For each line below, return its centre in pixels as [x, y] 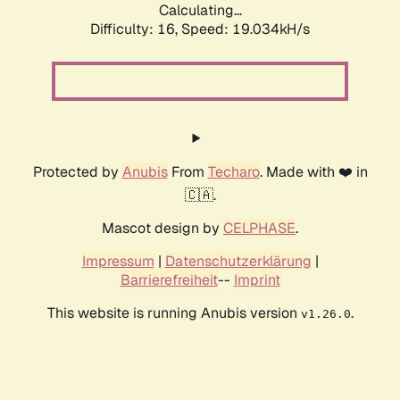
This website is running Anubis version [174, 313]
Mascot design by [162, 229]
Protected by [77, 172]
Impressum [118, 262]
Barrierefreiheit [169, 280]
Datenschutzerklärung [238, 262]
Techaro [233, 172]
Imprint [257, 280]
